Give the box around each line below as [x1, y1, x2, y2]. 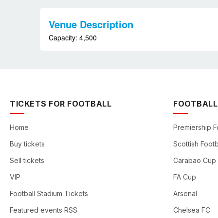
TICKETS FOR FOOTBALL [10, 99, 111, 109]
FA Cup [173, 173, 196, 181]
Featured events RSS [10, 206, 77, 214]
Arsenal [173, 189, 197, 198]
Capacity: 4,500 [48, 32, 97, 42]
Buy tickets [10, 140, 45, 148]
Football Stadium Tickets [10, 189, 88, 198]
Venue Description [48, 17, 133, 31]
